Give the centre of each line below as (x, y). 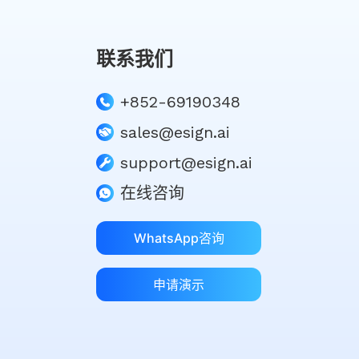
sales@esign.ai (175, 132)
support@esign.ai (186, 163)
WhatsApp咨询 (179, 238)
